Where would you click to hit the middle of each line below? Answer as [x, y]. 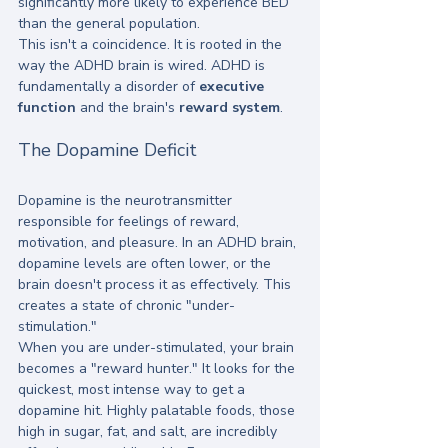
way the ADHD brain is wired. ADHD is [143, 66]
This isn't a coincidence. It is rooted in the [152, 45]
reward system [229, 108]
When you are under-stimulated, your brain [158, 348]
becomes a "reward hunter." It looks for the [158, 369]
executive [233, 87]
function [47, 108]
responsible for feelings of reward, [130, 222]
